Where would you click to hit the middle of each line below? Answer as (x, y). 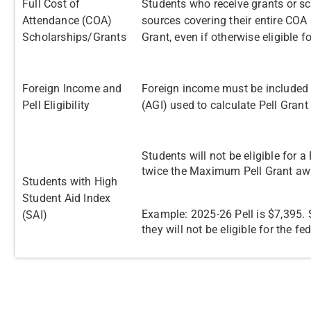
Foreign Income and (72, 89)
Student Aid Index (67, 198)
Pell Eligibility (56, 105)
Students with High (70, 182)
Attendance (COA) (67, 20)
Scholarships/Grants (74, 37)
